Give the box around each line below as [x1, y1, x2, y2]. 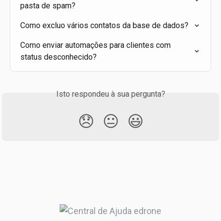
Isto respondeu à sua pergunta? [56, 89, 165, 99]
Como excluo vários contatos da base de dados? [20, 20, 188, 30]
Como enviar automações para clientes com [20, 40, 173, 50]
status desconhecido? [20, 52, 97, 62]
